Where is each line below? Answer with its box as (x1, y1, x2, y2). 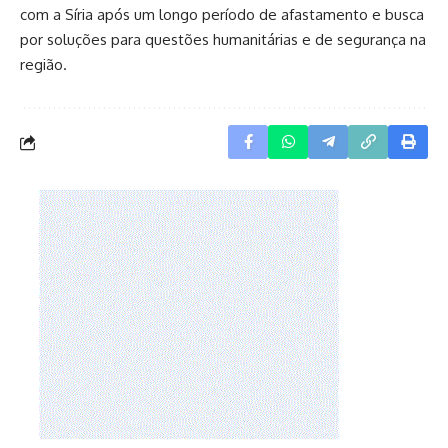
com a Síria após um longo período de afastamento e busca (20, 5, 424, 25)
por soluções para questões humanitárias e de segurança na (20, 30, 426, 50)
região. (20, 55, 67, 75)
